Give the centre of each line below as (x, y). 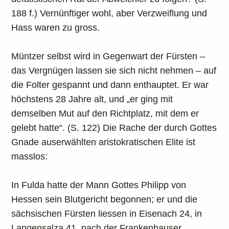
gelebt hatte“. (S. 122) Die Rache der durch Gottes (114, 128)
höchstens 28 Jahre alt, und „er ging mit (92, 99)
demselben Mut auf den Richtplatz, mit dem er (105, 113)
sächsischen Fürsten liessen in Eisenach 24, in (107, 214)
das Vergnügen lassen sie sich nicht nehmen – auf (114, 71)
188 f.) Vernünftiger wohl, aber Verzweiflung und (109, 13)
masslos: (30, 156)
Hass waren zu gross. (56, 28)
